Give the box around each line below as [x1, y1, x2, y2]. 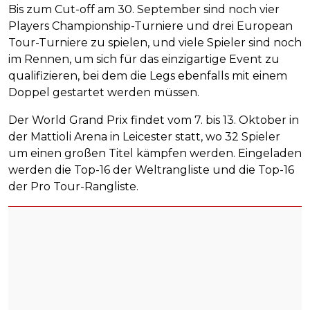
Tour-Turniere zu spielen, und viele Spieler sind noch [8, 36, 302, 50]
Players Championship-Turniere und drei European [8, 19, 293, 33]
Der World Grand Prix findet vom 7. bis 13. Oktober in [8, 113, 299, 127]
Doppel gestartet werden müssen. [8, 86, 199, 100]
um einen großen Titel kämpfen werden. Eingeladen [8, 147, 302, 161]
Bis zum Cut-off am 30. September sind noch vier [8, 3, 280, 17]
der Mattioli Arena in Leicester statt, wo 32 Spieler [8, 130, 280, 144]
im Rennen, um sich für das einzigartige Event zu [8, 53, 280, 66]
